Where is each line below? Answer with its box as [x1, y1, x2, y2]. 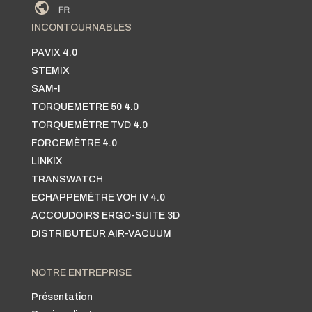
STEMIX [31, 65, 70, 76]
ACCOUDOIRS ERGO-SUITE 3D [31, 210, 180, 221]
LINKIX [31, 155, 63, 166]
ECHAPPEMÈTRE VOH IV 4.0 [31, 192, 165, 203]
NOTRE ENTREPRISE [31, 267, 132, 278]
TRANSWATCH [31, 173, 103, 185]
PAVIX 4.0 [31, 47, 77, 58]
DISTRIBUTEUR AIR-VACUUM [31, 228, 171, 239]
